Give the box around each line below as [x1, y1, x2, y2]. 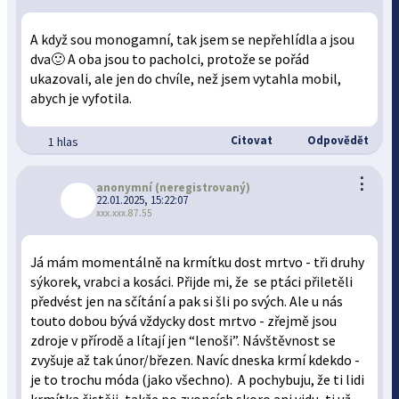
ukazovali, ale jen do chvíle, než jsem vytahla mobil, [30, 70, 342, 87]
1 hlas [48, 134, 79, 150]
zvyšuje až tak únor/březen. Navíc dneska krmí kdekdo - [30, 352, 361, 369]
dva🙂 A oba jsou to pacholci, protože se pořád [30, 51, 310, 68]
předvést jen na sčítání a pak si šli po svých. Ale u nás [30, 293, 344, 310]
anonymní [96, 180, 153, 195]
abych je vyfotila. [30, 90, 133, 107]
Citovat [227, 133, 273, 148]
